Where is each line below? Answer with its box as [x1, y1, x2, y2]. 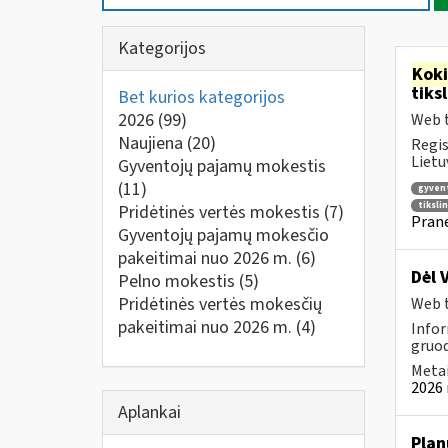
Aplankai [118, 399, 181, 425]
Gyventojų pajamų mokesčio [118, 223, 329, 248]
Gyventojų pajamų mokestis [118, 154, 326, 179]
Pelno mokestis [118, 269, 239, 294]
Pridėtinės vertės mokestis [118, 200, 324, 225]
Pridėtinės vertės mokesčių [118, 292, 322, 317]
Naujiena [118, 131, 187, 156]
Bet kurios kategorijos [118, 85, 285, 110]
